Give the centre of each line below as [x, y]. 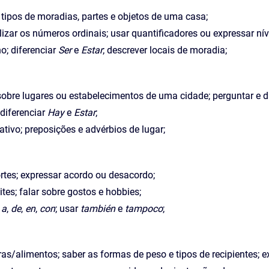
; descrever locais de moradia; [165, 50]
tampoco [144, 209]
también [98, 209]
